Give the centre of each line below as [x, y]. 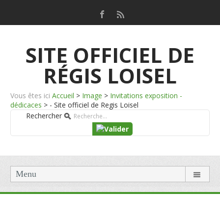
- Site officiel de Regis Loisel [94, 105]
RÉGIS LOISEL [110, 75]
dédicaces [26, 105]
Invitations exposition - [146, 96]
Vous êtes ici [30, 96]
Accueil [63, 96]
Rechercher [44, 116]
